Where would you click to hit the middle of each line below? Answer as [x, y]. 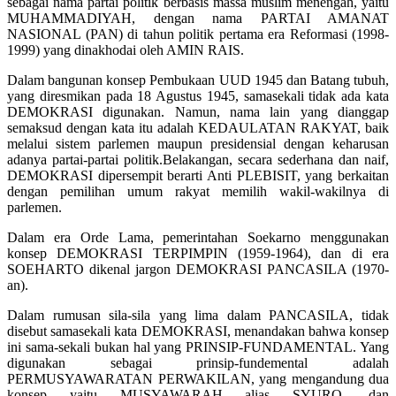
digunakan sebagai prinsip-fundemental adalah [198, 363]
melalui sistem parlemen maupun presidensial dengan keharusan [198, 144]
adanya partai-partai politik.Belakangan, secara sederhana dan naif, [198, 160]
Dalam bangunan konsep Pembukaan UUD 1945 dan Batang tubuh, [198, 80]
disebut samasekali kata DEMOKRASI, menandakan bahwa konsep [198, 331]
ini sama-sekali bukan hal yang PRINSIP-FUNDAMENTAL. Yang [198, 347]
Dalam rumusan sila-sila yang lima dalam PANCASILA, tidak [198, 316]
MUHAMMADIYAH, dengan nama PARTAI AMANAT [198, 19]
